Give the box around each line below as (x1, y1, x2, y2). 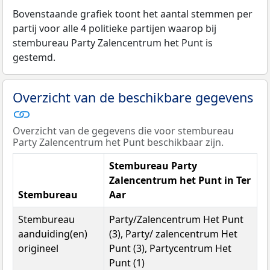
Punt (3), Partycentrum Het (109, 241, 231, 255)
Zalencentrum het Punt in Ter (109, 173, 251, 187)
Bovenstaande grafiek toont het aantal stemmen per (13, 7, 253, 20)
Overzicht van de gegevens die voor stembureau (13, 124, 234, 137)
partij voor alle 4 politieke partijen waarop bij (13, 21, 216, 35)
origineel (18, 241, 58, 255)
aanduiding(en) (18, 227, 87, 240)
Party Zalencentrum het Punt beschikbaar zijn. (13, 135, 224, 149)
